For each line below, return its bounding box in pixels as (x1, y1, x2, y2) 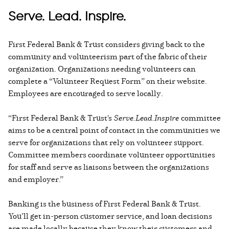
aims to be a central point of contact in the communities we (8, 124, 220, 136)
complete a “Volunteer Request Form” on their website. (8, 75, 207, 87)
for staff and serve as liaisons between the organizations (8, 161, 209, 173)
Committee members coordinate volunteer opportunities (8, 149, 215, 161)
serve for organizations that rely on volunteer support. (8, 136, 204, 148)
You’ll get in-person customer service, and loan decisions (8, 210, 212, 222)
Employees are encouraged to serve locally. (8, 87, 163, 99)
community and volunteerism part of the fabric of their (8, 51, 207, 62)
